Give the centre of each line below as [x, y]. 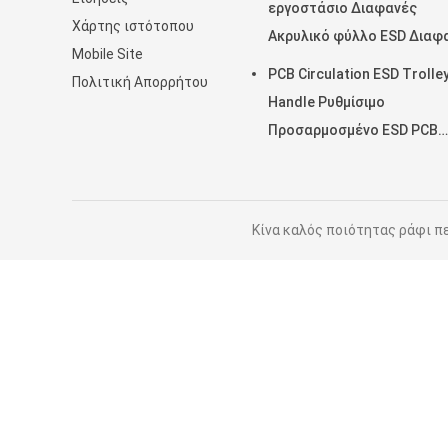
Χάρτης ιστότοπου [133, 26]
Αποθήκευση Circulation [348, 158]
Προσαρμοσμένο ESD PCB [353, 130]
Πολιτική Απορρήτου [140, 82]
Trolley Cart [308, 186]
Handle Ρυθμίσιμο [326, 102]
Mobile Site [107, 54]
